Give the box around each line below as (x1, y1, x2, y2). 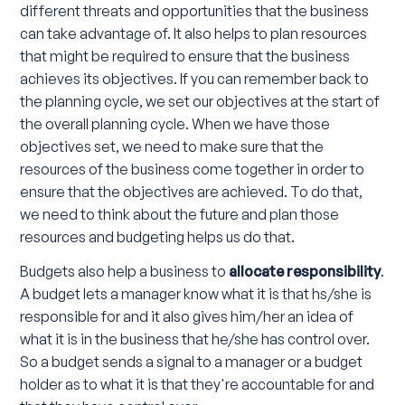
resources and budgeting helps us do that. (20, 227, 296, 246)
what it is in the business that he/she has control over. (20, 329, 371, 348)
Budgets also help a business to (20, 261, 230, 280)
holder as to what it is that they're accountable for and (20, 374, 375, 393)
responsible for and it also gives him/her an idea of (20, 306, 354, 325)
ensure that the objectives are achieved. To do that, (20, 182, 363, 201)
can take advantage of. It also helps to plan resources (20, 24, 368, 42)
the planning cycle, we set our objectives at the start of (20, 91, 381, 110)
